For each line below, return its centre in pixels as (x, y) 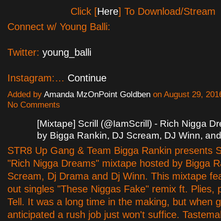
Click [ (84, 12)
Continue (87, 78)
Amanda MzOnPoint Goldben (97, 95)
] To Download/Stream (167, 12)
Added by (26, 95)
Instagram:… (37, 78)
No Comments (34, 105)
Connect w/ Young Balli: (59, 27)
